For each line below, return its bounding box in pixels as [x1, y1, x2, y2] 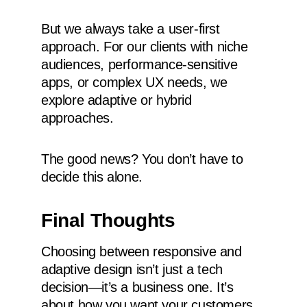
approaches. [41, 110, 114, 125]
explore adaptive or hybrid [41, 92, 192, 108]
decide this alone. [41, 169, 143, 184]
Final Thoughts [41, 210, 175, 232]
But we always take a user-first [41, 21, 220, 36]
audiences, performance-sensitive [41, 56, 238, 72]
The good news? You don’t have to [41, 151, 243, 167]
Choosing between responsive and [41, 244, 242, 260]
